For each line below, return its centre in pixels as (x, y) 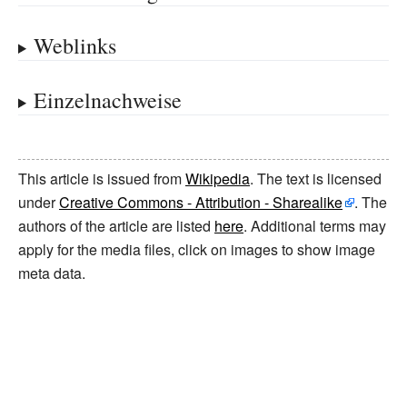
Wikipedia (218, 179)
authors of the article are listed (116, 226)
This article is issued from (102, 179)
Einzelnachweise (107, 100)
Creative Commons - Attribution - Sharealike (201, 202)
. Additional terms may (315, 226)
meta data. (52, 273)
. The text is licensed (316, 179)
